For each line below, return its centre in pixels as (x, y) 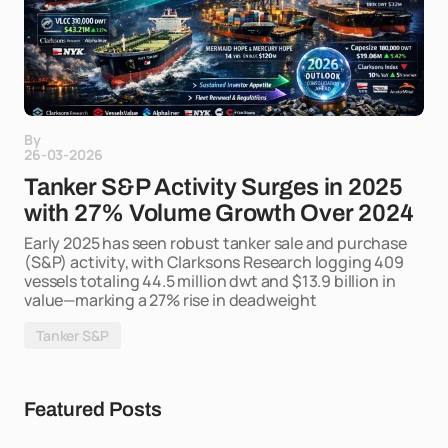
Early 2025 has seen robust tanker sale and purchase (215, 243)
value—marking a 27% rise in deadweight (170, 300)
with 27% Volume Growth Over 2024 (219, 213)
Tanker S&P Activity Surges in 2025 (213, 187)
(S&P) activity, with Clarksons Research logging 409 (214, 262)
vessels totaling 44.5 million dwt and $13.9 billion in (210, 281)
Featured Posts (93, 409)
